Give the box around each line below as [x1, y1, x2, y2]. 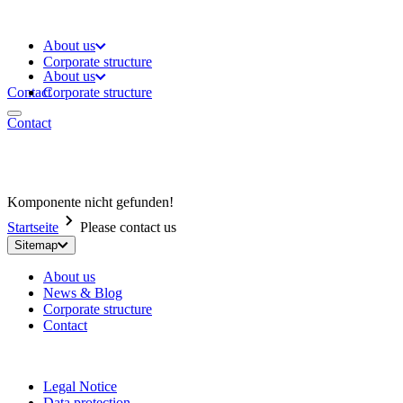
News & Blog [43, 285, 122, 300]
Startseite [7, 219, 58, 235]
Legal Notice [43, 379, 117, 394]
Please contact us [80, 219, 176, 235]
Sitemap [14, 238, 58, 252]
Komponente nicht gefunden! [7, 194, 174, 210]
